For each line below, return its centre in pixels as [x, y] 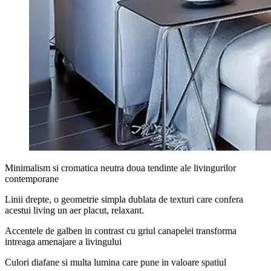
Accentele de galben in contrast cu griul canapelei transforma [121, 230]
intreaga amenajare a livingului [63, 241]
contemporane [32, 178]
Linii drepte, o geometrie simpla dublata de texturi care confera [124, 199]
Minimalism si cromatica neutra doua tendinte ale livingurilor [120, 168]
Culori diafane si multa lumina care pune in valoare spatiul [116, 262]
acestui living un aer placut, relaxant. [74, 210]
